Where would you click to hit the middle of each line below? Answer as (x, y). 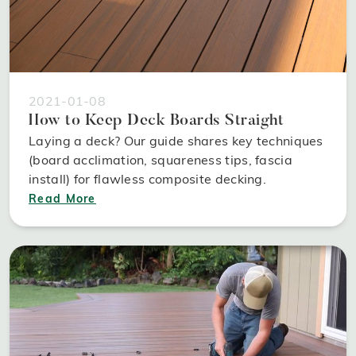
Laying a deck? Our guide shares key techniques (176, 141)
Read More (62, 199)
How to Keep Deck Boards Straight (156, 121)
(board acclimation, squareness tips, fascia (161, 160)
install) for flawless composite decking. (147, 179)
